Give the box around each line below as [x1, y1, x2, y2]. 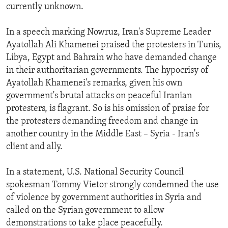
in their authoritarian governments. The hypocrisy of [6, 66, 209, 76]
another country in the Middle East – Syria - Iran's [6, 129, 199, 139]
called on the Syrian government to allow [6, 206, 164, 216]
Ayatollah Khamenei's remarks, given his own [6, 78, 182, 89]
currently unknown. [6, 2, 83, 12]
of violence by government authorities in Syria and [6, 193, 202, 203]
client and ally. [6, 142, 63, 152]
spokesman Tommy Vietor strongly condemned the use [6, 180, 219, 190]
